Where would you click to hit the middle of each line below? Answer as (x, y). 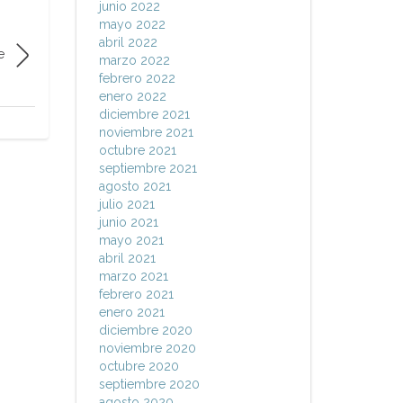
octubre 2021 (137, 150)
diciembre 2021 (144, 114)
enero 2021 (131, 312)
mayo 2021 (131, 240)
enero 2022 (132, 96)
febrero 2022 (137, 78)
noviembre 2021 (146, 132)
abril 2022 (128, 42)
